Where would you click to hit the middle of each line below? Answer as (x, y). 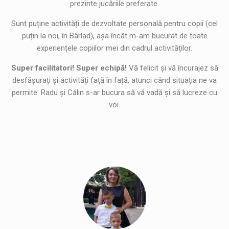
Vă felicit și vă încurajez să (172, 68)
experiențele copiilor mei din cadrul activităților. (114, 48)
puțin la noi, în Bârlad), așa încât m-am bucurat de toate (114, 36)
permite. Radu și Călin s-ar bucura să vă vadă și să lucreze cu (114, 93)
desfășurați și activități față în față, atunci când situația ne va (114, 81)
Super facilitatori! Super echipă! (69, 68)
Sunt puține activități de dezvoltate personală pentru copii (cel (114, 24)
